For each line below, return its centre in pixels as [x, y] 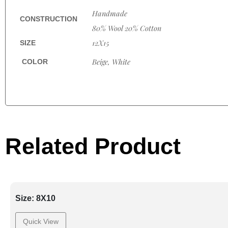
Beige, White [111, 62]
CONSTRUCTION [49, 19]
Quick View [41, 222]
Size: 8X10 [35, 198]
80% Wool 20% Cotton [127, 28]
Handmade [110, 13]
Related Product [93, 147]
